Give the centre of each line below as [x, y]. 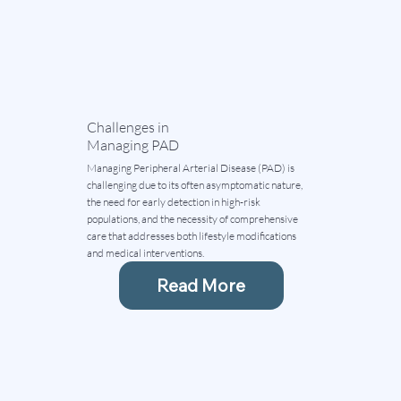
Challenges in [128, 127]
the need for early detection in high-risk [173, 201]
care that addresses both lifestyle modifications [191, 235]
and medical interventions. [145, 252]
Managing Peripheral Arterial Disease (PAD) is [190, 167]
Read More [201, 286]
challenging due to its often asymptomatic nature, [194, 184]
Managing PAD [133, 145]
